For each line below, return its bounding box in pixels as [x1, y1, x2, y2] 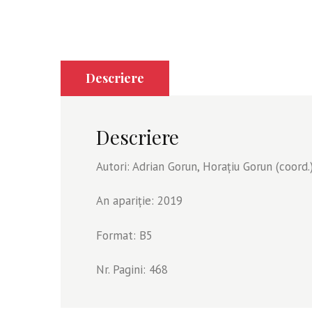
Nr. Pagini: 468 [96, 262, 168, 278]
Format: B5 [96, 227, 153, 243]
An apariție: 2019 [96, 193, 182, 209]
